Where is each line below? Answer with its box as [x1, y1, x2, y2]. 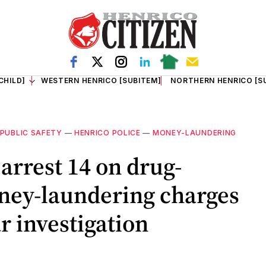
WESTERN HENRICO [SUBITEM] [40, 76, 161, 85]
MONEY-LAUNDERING [152, 128, 237, 137]
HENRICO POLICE [74, 128, 141, 137]
